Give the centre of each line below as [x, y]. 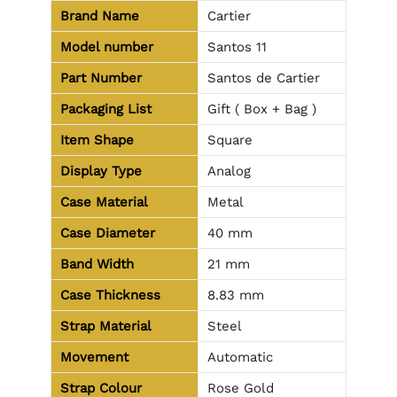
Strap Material [106, 326]
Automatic [240, 357]
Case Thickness [110, 295]
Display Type [101, 171]
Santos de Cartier [264, 78]
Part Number [101, 78]
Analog [229, 171]
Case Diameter [108, 233]
